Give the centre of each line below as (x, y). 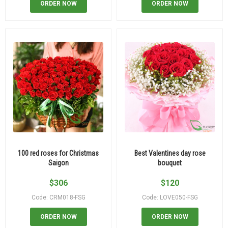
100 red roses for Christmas (58, 153)
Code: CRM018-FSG (58, 197)
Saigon (58, 163)
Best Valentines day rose (170, 153)
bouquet (170, 163)
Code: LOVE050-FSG (170, 197)
